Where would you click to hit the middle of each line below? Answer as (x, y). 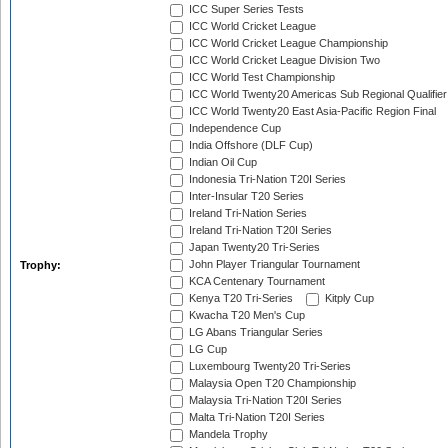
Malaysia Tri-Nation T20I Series (264, 400)
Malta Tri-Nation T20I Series (255, 417)
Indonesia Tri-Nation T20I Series (266, 179)
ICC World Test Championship (260, 77)
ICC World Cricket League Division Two (283, 60)
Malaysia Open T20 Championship (271, 383)
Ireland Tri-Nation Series (246, 213)
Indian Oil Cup (221, 162)
